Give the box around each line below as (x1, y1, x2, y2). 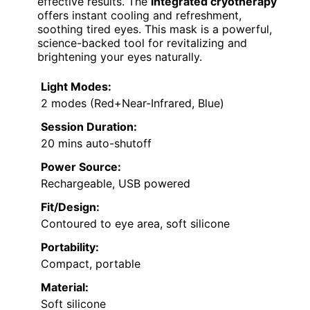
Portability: (41, 239, 99, 254)
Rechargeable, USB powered (41, 176, 190, 190)
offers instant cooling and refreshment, (37, 8, 241, 22)
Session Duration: (41, 119, 137, 134)
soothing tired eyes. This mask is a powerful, (37, 21, 272, 36)
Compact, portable (41, 256, 140, 271)
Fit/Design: (41, 199, 100, 214)
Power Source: (41, 159, 121, 174)
